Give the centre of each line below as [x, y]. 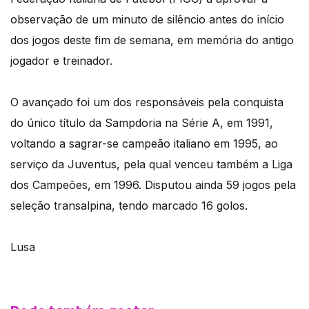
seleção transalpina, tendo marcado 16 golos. [129, 206]
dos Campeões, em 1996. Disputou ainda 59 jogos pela [153, 185]
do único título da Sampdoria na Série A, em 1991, [142, 123]
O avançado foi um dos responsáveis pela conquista [147, 102]
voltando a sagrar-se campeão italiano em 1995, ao [144, 144]
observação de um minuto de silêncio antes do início [147, 20]
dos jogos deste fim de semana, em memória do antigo [152, 40]
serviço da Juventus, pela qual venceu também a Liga [151, 165]
